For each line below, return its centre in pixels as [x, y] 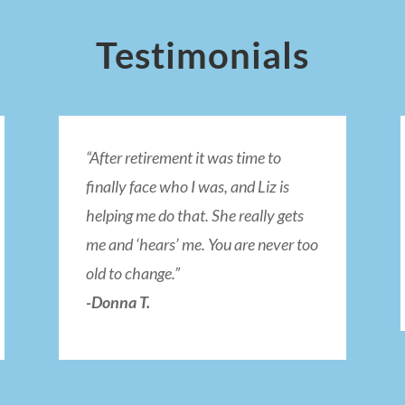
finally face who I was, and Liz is [187, 187]
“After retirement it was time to [183, 158]
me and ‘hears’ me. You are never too [202, 245]
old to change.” [132, 273]
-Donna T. [118, 302]
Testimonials [202, 56]
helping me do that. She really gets [194, 216]
